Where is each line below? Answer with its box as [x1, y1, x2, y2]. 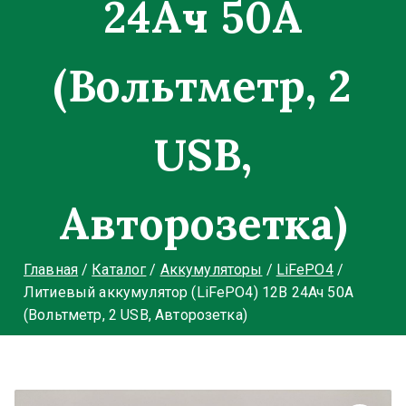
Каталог [92, 261, 147, 278]
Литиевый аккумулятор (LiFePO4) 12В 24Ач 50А [24, 284, 353, 301]
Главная [24, 261, 79, 278]
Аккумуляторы [159, 261, 263, 278]
